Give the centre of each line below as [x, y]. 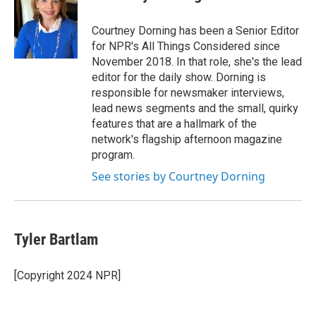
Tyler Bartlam [56, 239]
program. [113, 154]
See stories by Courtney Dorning [178, 176]
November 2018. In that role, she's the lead [197, 61]
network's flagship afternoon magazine [187, 139]
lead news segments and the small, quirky [195, 108]
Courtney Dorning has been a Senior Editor [195, 30]
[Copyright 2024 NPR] [67, 275]
